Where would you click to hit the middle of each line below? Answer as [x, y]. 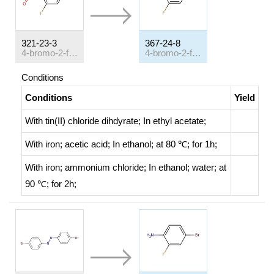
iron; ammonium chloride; [97, 167]
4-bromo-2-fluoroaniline [197, 53]
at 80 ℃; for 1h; [187, 144]
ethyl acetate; [180, 121]
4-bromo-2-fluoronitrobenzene [73, 53]
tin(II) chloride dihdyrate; [94, 121]
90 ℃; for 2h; [51, 184]
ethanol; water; [189, 167]
